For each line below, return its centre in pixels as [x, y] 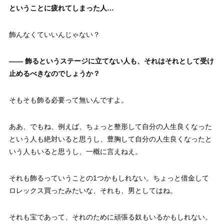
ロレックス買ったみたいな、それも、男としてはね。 [93, 190]
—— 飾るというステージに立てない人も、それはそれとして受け [111, 61]
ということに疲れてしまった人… [61, 8]
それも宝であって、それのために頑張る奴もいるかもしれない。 [110, 217]
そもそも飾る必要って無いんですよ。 [68, 100]
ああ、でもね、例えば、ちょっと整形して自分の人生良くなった [110, 126]
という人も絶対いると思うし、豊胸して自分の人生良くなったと [110, 139]
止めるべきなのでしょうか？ [54, 73]
